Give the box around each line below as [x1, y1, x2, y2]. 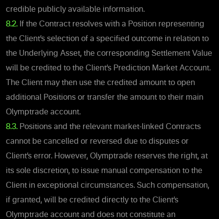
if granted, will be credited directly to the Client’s [6, 196, 178, 204]
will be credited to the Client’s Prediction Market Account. [6, 64, 211, 72]
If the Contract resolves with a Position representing [20, 20, 204, 28]
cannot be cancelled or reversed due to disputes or [6, 137, 189, 146]
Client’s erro [6, 152, 48, 160]
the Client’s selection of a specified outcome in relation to [6, 35, 209, 43]
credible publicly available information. [6, 5, 145, 14]
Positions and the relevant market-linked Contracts [20, 123, 201, 131]
